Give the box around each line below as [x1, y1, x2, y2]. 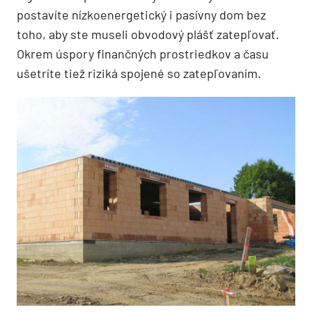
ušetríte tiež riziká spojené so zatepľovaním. [17, 65, 261, 81]
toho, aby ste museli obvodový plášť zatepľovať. [17, 26, 279, 42]
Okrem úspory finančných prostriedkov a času [17, 46, 269, 62]
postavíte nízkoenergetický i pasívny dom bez [17, 7, 266, 23]
